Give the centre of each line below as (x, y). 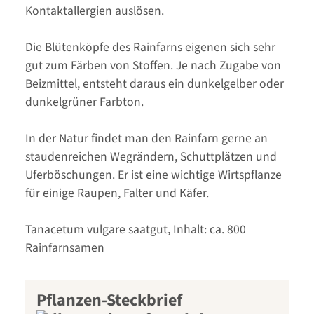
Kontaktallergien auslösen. (95, 11)
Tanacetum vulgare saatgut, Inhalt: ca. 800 (136, 230)
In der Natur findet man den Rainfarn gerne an (146, 139)
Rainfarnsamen (65, 248)
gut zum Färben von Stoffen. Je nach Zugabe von (153, 66)
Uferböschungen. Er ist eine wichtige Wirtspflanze (153, 175)
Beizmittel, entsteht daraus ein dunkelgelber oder (155, 84)
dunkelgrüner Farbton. (84, 102)
